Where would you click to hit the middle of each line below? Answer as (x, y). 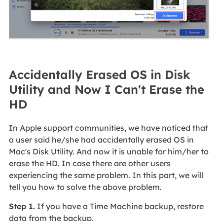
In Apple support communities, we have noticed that (108, 128)
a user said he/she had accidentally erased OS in (101, 139)
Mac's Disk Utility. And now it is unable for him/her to (109, 151)
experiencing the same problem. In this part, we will (106, 175)
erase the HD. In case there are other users (90, 163)
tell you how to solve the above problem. (85, 187)
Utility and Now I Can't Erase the (106, 89)
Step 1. (22, 206)
